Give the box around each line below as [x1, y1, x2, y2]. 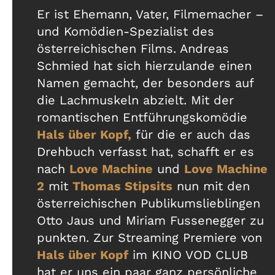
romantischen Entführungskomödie [37, 110, 247, 125]
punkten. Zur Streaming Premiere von [37, 230, 262, 246]
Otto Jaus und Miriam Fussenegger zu [37, 213, 264, 228]
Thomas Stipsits [72, 179, 172, 194]
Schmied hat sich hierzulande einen [37, 58, 252, 74]
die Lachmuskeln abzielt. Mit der [37, 93, 234, 108]
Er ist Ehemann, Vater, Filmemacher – [37, 7, 263, 22]
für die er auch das [131, 127, 250, 142]
